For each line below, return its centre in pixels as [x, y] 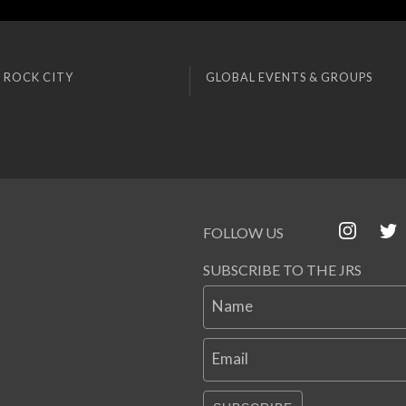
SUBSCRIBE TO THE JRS [282, 270]
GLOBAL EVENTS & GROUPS [289, 77]
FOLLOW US [243, 233]
